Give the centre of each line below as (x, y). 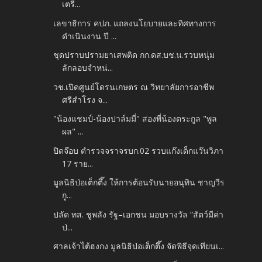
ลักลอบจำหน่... (88, 68)
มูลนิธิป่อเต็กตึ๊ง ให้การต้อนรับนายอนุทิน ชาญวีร (139, 182)
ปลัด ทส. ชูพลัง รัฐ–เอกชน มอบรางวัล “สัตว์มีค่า (139, 214)
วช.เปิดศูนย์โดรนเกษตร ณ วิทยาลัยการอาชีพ (134, 87)
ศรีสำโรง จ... (85, 99)
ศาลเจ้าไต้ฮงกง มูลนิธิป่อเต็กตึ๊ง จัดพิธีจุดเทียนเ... (139, 246)
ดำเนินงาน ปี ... (89, 36)
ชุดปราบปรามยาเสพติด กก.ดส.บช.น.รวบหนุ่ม (134, 55)
